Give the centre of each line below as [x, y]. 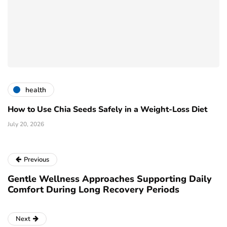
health [36, 90]
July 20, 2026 [26, 124]
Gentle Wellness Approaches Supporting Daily [110, 179]
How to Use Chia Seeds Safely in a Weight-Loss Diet [107, 110]
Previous [36, 160]
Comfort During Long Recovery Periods [93, 190]
